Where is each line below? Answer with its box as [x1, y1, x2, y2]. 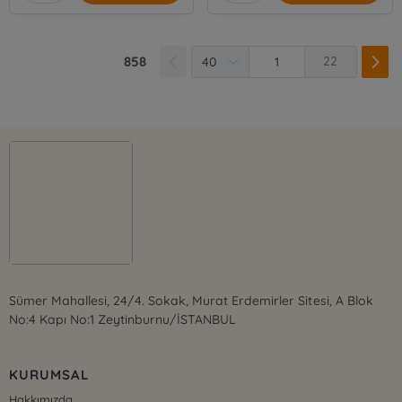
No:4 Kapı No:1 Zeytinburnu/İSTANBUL [9, 311, 237, 328]
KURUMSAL [9, 366, 89, 384]
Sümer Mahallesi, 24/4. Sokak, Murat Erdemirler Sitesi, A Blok [9, 293, 373, 310]
